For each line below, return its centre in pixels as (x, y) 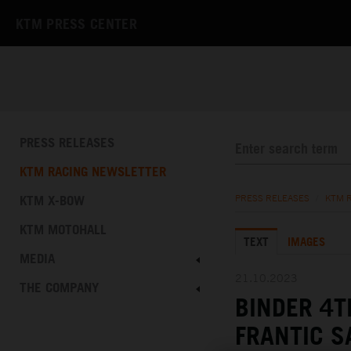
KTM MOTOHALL (63, 230)
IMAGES (306, 242)
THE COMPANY (59, 288)
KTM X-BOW (52, 201)
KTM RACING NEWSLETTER (93, 172)
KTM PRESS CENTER (76, 24)
